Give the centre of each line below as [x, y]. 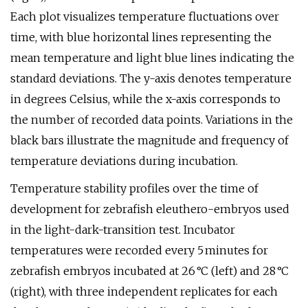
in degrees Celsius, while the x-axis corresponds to [145, 99]
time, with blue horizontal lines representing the [141, 37]
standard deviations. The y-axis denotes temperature [151, 78]
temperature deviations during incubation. [124, 161]
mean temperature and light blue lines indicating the [152, 58]
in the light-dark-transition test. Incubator [123, 230]
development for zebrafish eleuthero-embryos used [150, 209]
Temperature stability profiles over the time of [134, 188]
